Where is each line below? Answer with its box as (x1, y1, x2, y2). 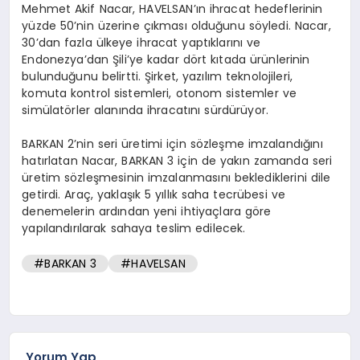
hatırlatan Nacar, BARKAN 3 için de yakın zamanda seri (22, 152, 333, 169)
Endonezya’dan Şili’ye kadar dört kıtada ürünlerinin (22, 51, 310, 67)
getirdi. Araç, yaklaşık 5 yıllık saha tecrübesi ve (22, 186, 285, 202)
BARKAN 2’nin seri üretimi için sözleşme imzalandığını (22, 135, 323, 152)
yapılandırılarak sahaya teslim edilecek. (22, 219, 246, 236)
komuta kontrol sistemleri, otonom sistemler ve (22, 84, 297, 101)
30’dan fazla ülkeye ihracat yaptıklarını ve (22, 34, 261, 51)
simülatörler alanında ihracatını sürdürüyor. (22, 101, 269, 118)
